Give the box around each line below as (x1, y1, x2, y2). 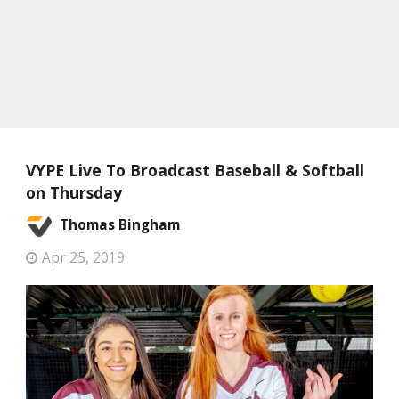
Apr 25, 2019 (42, 248, 125, 267)
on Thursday (26, 182, 122, 203)
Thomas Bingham (60, 216, 180, 234)
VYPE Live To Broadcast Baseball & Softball (26, 159, 364, 181)
